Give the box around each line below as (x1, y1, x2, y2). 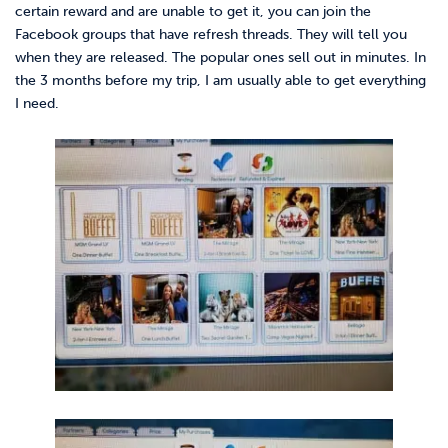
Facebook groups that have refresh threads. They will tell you (15, 26, 407, 44)
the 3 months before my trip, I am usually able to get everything (15, 72, 426, 90)
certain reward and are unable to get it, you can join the (15, 3, 371, 21)
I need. (15, 95, 59, 113)
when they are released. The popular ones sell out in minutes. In (15, 49, 426, 67)
